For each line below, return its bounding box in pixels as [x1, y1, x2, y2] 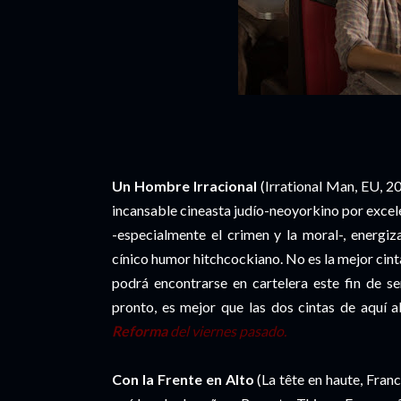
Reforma [112, 322, 167, 339]
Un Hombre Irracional [112, 177, 258, 194]
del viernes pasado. [167, 322, 286, 339]
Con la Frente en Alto [112, 371, 254, 388]
